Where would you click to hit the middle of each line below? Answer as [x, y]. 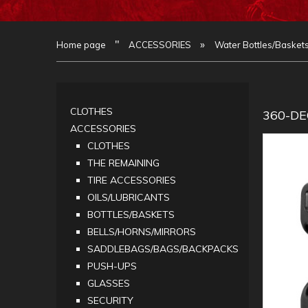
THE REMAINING [123, 163]
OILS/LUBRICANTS [129, 198]
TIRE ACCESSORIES [132, 180]
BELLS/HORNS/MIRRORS [142, 232]
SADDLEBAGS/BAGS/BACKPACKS [163, 249]
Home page [81, 45]
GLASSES [109, 284]
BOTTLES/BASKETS [131, 215]
